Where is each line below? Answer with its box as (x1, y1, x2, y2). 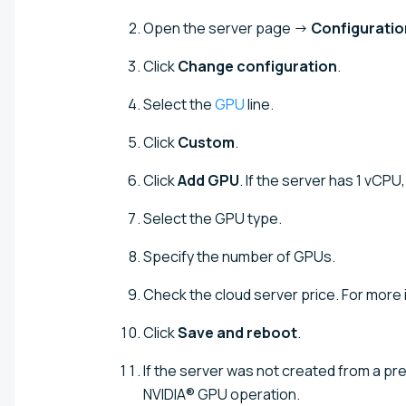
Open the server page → (143, 17, 311, 38)
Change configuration (178, 55, 337, 76)
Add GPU (178, 169, 239, 190)
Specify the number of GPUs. (143, 246, 335, 266)
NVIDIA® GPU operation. (143, 383, 300, 404)
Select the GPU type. (143, 208, 282, 228)
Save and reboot (178, 322, 297, 343)
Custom (178, 131, 235, 152)
